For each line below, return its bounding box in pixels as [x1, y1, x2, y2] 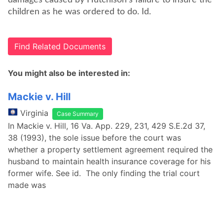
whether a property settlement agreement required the [8, 145, 213, 154]
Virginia [20, 108, 48, 118]
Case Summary [57, 110, 99, 117]
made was [8, 180, 46, 190]
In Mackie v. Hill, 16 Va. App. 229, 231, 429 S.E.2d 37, [8, 121, 205, 131]
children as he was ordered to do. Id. [8, 7, 151, 16]
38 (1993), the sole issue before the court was [8, 133, 181, 143]
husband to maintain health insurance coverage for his [8, 156, 211, 166]
